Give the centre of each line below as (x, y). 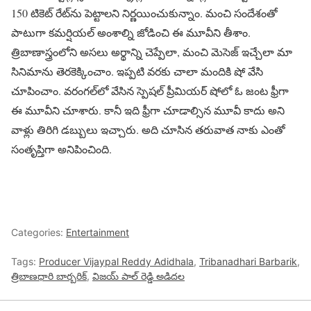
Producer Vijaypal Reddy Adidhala (116, 261)
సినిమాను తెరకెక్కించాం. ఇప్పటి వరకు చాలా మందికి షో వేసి (137, 71)
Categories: (39, 232)
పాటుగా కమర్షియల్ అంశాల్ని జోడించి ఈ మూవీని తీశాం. (131, 32)
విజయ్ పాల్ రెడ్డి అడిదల (138, 276)
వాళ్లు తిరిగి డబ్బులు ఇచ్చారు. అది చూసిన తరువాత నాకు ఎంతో (148, 129)
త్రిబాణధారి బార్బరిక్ (49, 276)
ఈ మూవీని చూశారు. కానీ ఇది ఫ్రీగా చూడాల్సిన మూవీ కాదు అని (148, 110)
